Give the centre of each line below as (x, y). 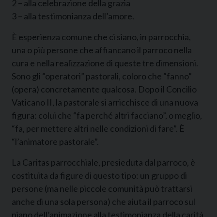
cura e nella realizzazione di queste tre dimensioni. (105, 63)
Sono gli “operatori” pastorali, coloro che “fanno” (102, 76)
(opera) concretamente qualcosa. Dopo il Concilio (104, 89)
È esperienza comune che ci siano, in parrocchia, (101, 37)
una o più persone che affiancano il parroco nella (102, 50)
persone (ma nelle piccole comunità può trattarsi (102, 188)
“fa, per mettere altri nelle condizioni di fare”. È (98, 128)
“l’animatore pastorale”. (55, 141)
